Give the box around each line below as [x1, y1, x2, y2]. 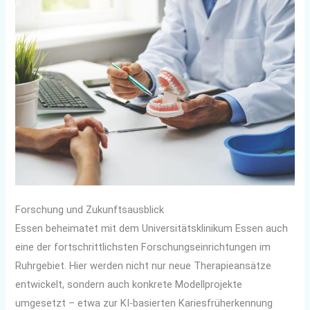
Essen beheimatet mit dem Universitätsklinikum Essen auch [15, 221, 289, 235]
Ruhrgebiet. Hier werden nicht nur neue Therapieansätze [15, 259, 272, 272]
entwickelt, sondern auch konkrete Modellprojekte [15, 277, 243, 291]
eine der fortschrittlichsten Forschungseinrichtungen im [15, 240, 271, 253]
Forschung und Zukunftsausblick [15, 203, 165, 216]
